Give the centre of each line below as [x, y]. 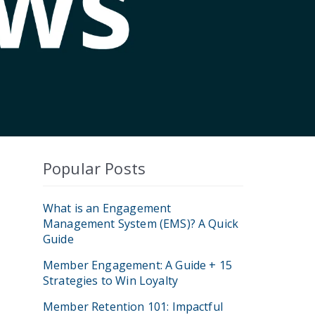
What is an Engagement [107, 208]
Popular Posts [95, 168]
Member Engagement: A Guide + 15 [137, 265]
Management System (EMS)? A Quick [141, 224]
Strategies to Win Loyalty [111, 281]
